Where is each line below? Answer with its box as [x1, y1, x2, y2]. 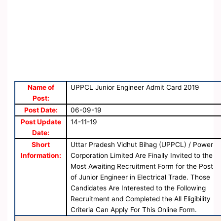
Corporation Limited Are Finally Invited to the [71, 151, 213, 160]
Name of [27, 83, 54, 92]
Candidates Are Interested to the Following [71, 184, 206, 192]
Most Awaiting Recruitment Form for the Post [71, 162, 214, 171]
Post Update [20, 118, 61, 126]
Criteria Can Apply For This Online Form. [71, 206, 197, 214]
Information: [20, 151, 61, 160]
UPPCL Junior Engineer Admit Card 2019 [71, 83, 200, 92]
